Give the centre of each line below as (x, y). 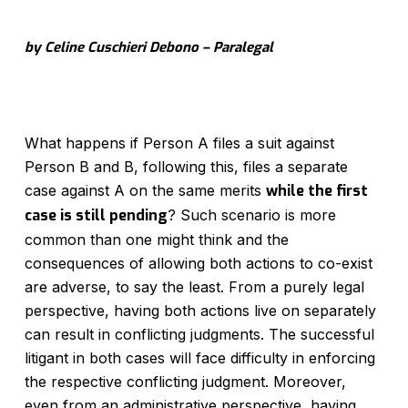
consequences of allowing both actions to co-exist (198, 263)
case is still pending (96, 215)
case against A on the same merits (145, 190)
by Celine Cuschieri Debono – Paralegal (148, 47)
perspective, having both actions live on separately (200, 311)
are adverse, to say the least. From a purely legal (194, 287)
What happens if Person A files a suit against (179, 143)
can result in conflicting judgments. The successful (199, 334)
